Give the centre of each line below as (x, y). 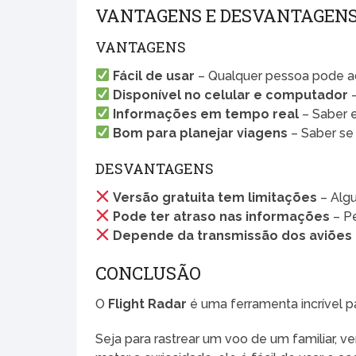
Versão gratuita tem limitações (215, 197)
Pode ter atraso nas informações (222, 216)
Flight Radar (148, 304)
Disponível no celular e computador (231, 95)
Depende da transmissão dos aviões (233, 235)
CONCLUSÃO (149, 273)
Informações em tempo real (206, 114)
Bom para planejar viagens (201, 133)
